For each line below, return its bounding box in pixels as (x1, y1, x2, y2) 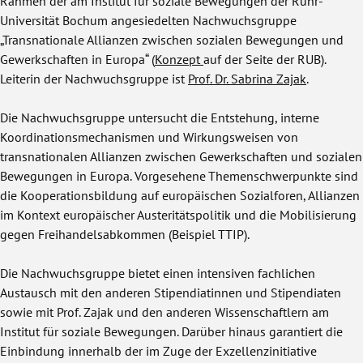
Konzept (155, 49, 203, 67)
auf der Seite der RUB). (203, 49, 326, 67)
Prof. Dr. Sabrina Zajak (188, 69, 306, 87)
